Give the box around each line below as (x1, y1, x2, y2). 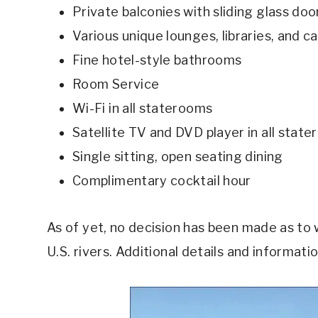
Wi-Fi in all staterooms (72, 101, 213, 116)
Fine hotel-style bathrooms (72, 53, 242, 68)
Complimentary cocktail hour (72, 173, 251, 189)
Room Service (72, 77, 160, 92)
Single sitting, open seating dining (72, 149, 283, 165)
